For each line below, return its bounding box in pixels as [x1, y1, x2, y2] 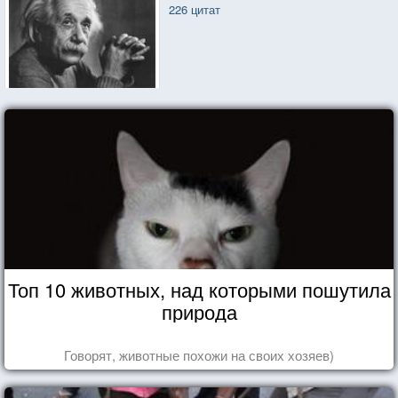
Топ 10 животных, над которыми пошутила [7, 275, 391, 303]
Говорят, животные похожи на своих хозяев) [64, 345, 334, 364]
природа [161, 297, 237, 325]
